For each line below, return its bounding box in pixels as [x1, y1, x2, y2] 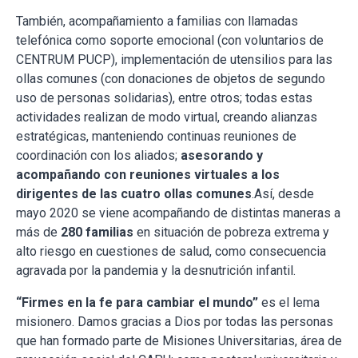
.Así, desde [252, 186, 314, 202]
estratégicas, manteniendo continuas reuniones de [16, 129, 296, 145]
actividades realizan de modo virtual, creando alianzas [16, 109, 317, 125]
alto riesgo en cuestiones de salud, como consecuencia [16, 244, 326, 260]
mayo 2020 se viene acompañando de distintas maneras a [16, 205, 340, 221]
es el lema [258, 295, 320, 311]
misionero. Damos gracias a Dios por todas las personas [16, 314, 333, 330]
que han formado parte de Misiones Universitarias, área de [16, 333, 342, 349]
